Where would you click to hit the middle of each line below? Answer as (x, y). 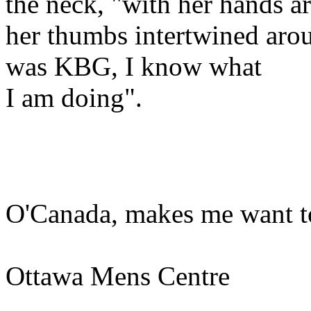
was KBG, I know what (134, 67)
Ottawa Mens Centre (118, 276)
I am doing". (77, 98)
